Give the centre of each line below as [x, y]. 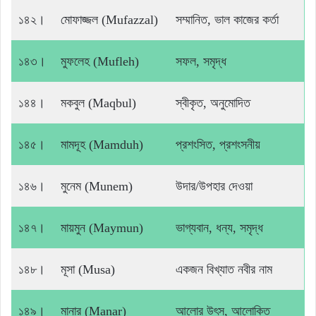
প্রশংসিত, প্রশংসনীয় [218, 145]
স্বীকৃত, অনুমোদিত [213, 103]
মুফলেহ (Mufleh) [100, 62]
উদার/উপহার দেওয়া [214, 187]
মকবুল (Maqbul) [98, 103]
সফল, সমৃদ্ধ [201, 62]
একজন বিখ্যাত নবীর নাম [224, 270]
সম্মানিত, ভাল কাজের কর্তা [227, 20]
